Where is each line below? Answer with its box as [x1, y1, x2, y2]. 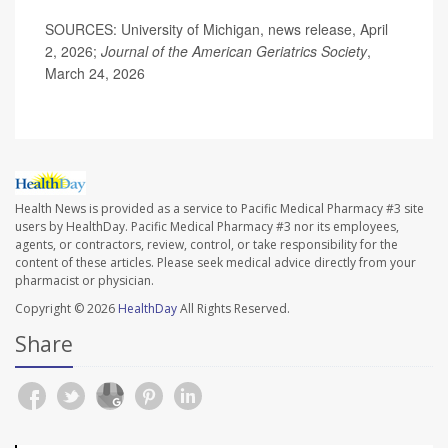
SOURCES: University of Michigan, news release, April [45, 19, 388, 40]
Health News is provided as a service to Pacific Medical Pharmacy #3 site [15, 199, 424, 217]
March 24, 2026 [45, 63, 145, 84]
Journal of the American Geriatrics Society [101, 41, 367, 62]
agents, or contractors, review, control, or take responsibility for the [15, 235, 398, 253]
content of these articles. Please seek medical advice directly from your [15, 253, 416, 271]
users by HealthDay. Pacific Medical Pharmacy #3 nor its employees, [15, 217, 399, 235]
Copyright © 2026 [15, 299, 118, 317]
